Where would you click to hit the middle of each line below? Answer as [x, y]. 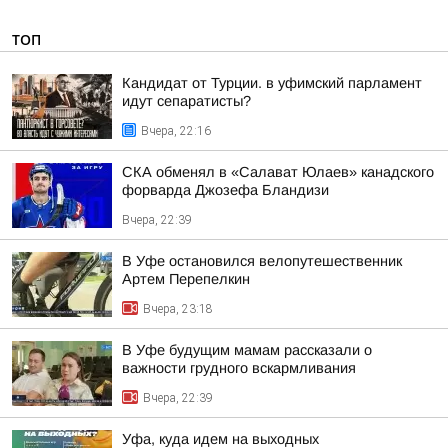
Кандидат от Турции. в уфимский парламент [272, 83]
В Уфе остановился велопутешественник [262, 261]
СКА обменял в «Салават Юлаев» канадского [278, 172]
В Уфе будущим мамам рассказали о [247, 350]
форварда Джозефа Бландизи [225, 190]
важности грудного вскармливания [239, 368]
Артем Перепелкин [186, 279]
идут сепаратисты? [186, 101]
